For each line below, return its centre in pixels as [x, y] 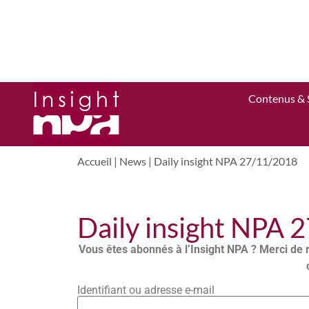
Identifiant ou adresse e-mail [146, 290]
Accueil [94, 161]
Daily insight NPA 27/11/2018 [226, 161]
